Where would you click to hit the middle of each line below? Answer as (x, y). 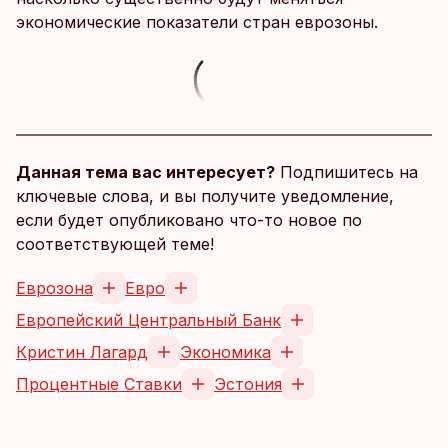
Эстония (248, 384)
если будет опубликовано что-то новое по (189, 220)
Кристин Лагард (82, 352)
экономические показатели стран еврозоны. (197, 22)
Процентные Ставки (99, 384)
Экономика (225, 352)
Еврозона (54, 288)
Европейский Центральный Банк (148, 320)
